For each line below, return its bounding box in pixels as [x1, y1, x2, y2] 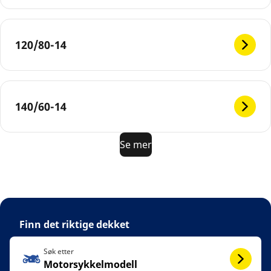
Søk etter [44, 246, 74, 256]
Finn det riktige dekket [19, 218, 129, 231]
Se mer [119, 138, 152, 151]
